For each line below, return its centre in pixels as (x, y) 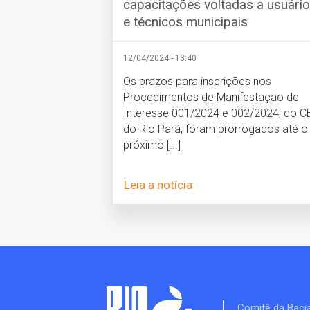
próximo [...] (152, 145)
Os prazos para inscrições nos (197, 81)
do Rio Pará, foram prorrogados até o (216, 129)
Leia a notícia (158, 184)
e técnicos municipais (185, 21)
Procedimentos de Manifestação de (211, 97)
